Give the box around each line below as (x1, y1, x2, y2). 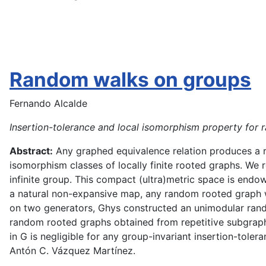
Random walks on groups (9, 68, 251, 91)
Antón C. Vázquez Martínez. (9, 245, 135, 256)
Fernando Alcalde (9, 97, 87, 109)
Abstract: (9, 145, 53, 157)
